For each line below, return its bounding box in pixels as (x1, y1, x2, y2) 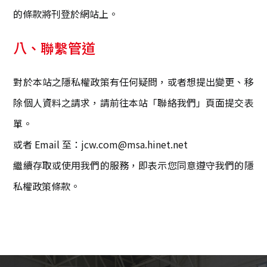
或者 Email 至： (13, 137, 82, 152)
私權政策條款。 (13, 179, 80, 194)
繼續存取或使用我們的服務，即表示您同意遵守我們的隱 (13, 158, 254, 173)
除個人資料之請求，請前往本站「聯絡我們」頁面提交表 (13, 95, 254, 110)
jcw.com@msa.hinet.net (81, 137, 188, 152)
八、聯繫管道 (13, 38, 96, 58)
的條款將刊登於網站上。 (13, 7, 119, 21)
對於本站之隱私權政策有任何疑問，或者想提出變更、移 (13, 74, 254, 89)
